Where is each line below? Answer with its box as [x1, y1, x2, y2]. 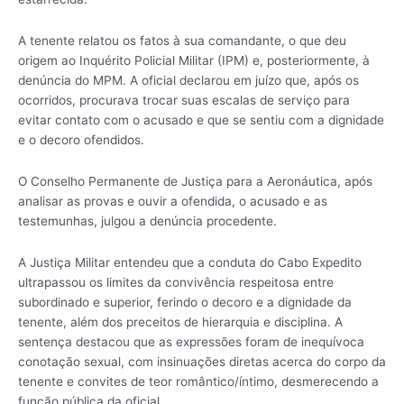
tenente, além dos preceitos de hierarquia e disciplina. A [18, 315, 343, 330]
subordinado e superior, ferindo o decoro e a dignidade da [18, 295, 352, 310]
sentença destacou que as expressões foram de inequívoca [18, 335, 364, 350]
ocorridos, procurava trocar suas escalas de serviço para [18, 93, 350, 108]
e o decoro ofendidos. [18, 133, 144, 148]
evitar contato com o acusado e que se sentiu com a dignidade [18, 113, 384, 128]
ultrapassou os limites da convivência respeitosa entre [18, 275, 334, 290]
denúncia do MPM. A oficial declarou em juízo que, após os [18, 73, 359, 88]
